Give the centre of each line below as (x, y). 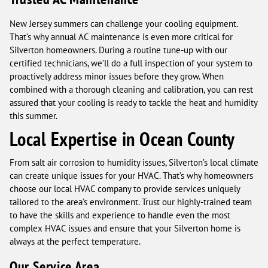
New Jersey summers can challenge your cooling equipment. (124, 24)
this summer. (33, 116)
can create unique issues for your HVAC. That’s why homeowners (131, 176)
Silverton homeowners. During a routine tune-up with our (118, 50)
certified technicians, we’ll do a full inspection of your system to (131, 63)
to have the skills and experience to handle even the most (120, 215)
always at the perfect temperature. (75, 242)
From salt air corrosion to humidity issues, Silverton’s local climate (134, 163)
